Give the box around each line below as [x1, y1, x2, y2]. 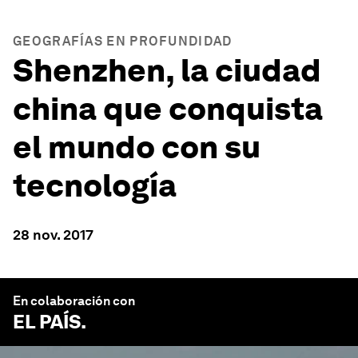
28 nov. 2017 [13, 226, 93, 243]
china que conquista [13, 89, 323, 128]
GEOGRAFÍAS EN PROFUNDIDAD [13, 34, 233, 49]
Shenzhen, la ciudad [13, 51, 321, 89]
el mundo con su [13, 128, 261, 166]
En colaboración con [13, 293, 135, 308]
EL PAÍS [13, 310, 81, 333]
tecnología [13, 166, 177, 205]
